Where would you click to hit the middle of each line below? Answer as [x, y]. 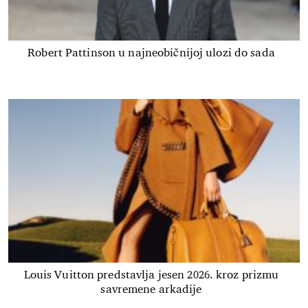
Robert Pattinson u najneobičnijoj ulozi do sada [151, 53]
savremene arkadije [151, 289]
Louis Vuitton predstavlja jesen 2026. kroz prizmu [151, 275]
